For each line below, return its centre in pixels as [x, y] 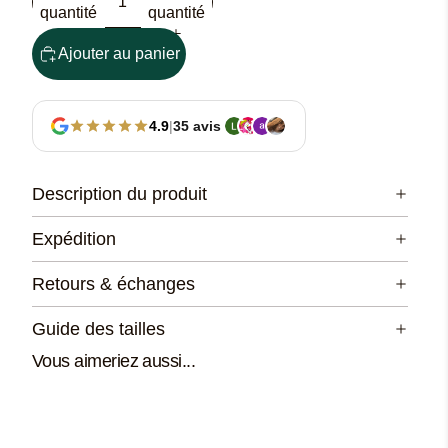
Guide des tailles [98, 329]
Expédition [74, 239]
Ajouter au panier [119, 53]
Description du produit [119, 194]
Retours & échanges [113, 284]
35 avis [197, 125]
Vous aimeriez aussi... [114, 361]
